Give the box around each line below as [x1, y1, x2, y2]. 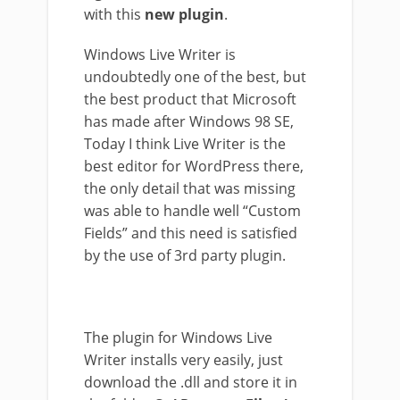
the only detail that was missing [84, 179, 296, 198]
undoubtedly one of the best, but [84, 67, 306, 87]
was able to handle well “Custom [84, 201, 301, 221]
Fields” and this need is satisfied [84, 223, 297, 243]
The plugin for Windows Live [84, 328, 272, 347]
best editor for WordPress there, [84, 156, 304, 176]
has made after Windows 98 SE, [84, 112, 294, 131]
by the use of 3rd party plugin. [84, 246, 286, 265]
